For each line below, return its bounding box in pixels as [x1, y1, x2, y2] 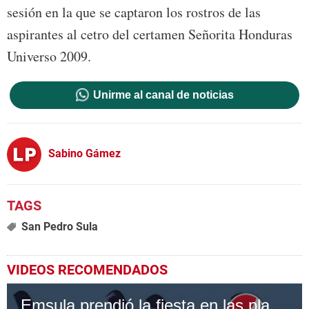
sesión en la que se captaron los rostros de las [7, 3, 261, 22]
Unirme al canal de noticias [92, 89, 234, 101]
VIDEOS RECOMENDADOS [7, 261, 168, 279]
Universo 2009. [7, 47, 91, 66]
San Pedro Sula [21, 220, 98, 234]
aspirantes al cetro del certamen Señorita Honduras [7, 25, 292, 44]
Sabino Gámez [48, 146, 121, 160]
